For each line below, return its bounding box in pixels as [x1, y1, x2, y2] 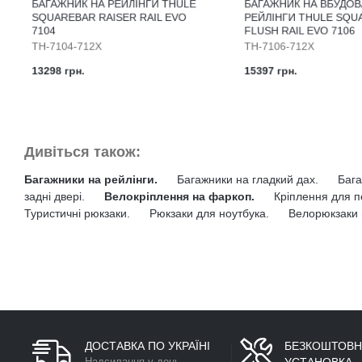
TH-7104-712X [24, 48, 100, 62]
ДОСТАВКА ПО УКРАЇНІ [85, 339, 210, 353]
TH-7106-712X [236, 48, 313, 62]
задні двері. [24, 190, 88, 204]
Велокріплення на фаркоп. [104, 190, 258, 204]
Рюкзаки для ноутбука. [149, 207, 272, 221]
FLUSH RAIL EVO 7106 [236, 32, 357, 45]
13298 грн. [24, 75, 82, 89]
